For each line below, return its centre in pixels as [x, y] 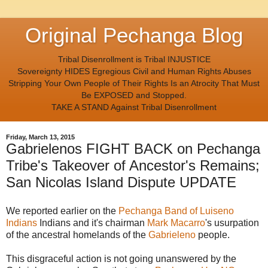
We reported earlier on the [62, 211]
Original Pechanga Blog [134, 35]
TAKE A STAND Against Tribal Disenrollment [134, 107]
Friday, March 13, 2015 [40, 137]
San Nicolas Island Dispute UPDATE [121, 182]
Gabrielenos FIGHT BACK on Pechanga [133, 149]
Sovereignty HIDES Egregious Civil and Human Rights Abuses [134, 71]
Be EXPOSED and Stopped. [134, 95]
